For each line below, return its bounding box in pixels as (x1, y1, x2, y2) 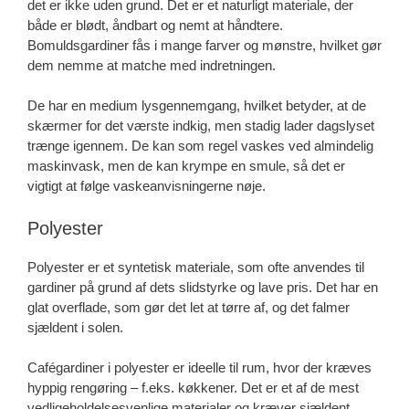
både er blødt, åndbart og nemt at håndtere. (27, 16, 283, 33)
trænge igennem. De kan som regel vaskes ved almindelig (27, 138, 373, 154)
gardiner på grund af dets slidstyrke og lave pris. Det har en (27, 278, 378, 295)
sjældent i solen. (27, 319, 123, 335)
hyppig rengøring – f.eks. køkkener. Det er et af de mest (27, 380, 359, 396)
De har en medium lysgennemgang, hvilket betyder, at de (27, 98, 366, 114)
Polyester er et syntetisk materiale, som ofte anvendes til (27, 258, 364, 275)
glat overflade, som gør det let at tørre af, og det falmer (27, 299, 350, 315)
